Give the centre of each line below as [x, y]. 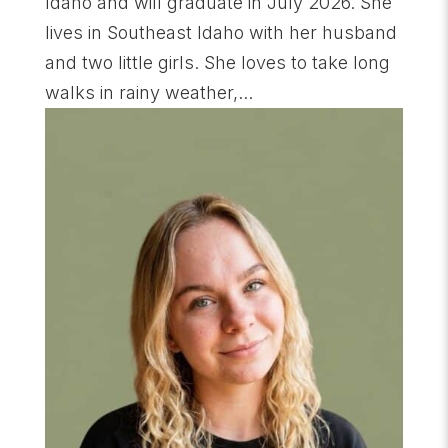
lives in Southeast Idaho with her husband [220, 33]
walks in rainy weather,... [148, 93]
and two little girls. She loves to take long [217, 63]
